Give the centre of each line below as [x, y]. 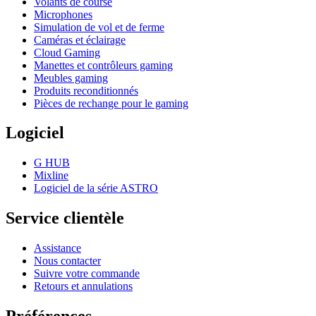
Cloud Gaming [67, 52]
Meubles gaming [71, 78]
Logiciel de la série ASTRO [96, 188]
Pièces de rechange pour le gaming [111, 103]
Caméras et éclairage [80, 39]
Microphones [63, 14]
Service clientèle [65, 218]
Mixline [51, 176]
